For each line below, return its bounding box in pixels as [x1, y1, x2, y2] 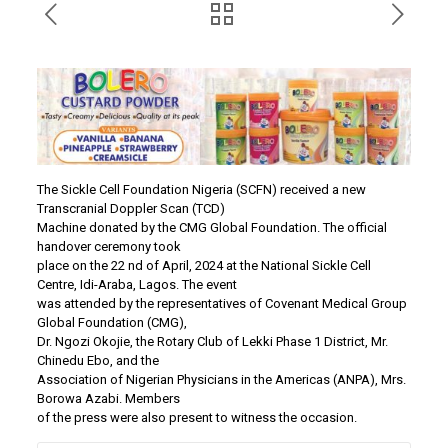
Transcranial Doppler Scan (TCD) [36, 200, 225, 216]
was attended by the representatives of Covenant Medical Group [36, 295, 407, 311]
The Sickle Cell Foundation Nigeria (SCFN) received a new [36, 181, 366, 197]
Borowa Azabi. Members [36, 390, 180, 406]
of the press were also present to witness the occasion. [36, 409, 357, 425]
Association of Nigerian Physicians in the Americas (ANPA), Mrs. [36, 371, 406, 387]
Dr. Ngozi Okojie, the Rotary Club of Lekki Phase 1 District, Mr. [36, 333, 388, 349]
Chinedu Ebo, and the [36, 352, 159, 368]
